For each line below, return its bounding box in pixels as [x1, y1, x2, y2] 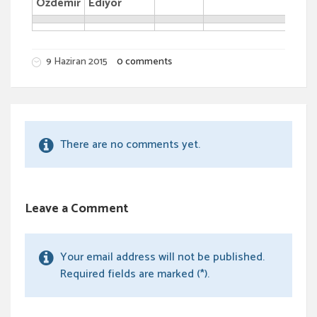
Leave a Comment [25, 198, 129, 220]
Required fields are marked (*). [60, 265, 209, 284]
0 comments [117, 54, 172, 71]
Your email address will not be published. [60, 248, 265, 267]
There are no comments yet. [60, 135, 200, 155]
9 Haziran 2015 [46, 54, 110, 71]
